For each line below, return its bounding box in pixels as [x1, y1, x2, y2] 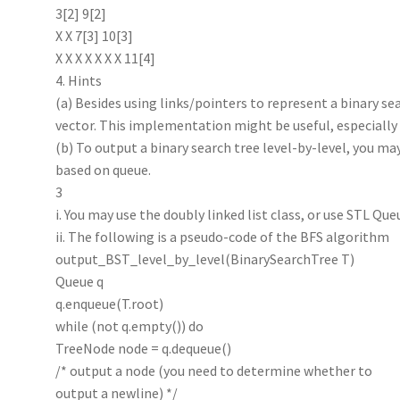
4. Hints [55, 71, 103, 89]
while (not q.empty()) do [55, 316, 204, 335]
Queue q [55, 271, 104, 290]
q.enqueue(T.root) [55, 294, 164, 312]
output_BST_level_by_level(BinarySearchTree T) [55, 249, 355, 268]
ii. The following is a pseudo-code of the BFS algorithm [55, 227, 390, 246]
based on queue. [55, 160, 152, 179]
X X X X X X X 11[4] [55, 48, 156, 67]
